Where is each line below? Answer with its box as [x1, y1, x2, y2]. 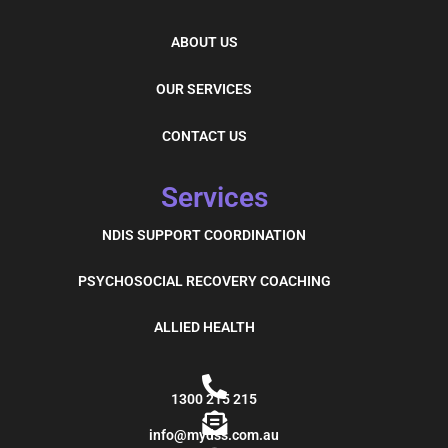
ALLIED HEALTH [153, 318, 255, 335]
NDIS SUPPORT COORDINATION [102, 226, 306, 243]
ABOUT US [170, 33, 238, 50]
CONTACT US [161, 127, 247, 144]
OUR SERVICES [156, 80, 252, 97]
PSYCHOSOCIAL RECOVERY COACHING [77, 272, 331, 289]
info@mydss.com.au [149, 426, 279, 443]
